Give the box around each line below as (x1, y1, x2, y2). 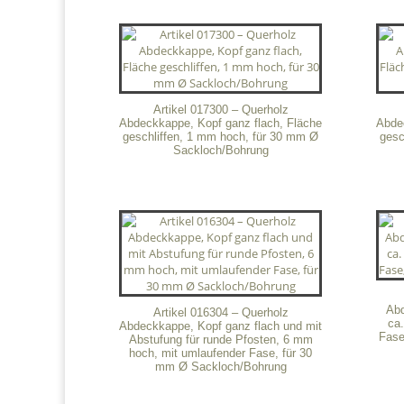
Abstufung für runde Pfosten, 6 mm (128, 333, 313, 347)
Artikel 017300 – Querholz (152, 102, 289, 116)
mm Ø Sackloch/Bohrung (154, 360, 287, 374)
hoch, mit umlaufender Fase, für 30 (129, 346, 313, 361)
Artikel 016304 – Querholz (152, 306, 289, 320)
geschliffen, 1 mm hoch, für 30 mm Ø (123, 129, 319, 143)
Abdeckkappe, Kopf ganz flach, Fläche (119, 115, 323, 130)
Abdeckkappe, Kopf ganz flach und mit (119, 319, 323, 334)
